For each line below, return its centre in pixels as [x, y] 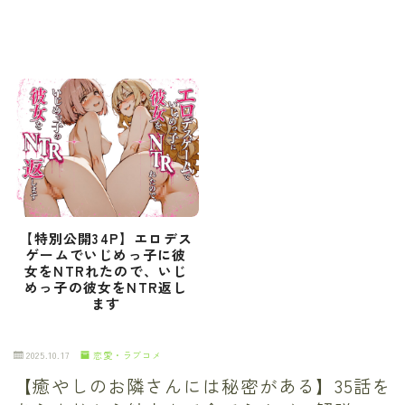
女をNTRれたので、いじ [106, 270]
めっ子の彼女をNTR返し [106, 287]
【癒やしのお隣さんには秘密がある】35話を [202, 386]
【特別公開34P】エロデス [106, 238]
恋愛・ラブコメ [127, 355]
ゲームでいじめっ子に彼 [106, 254]
